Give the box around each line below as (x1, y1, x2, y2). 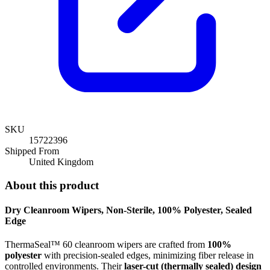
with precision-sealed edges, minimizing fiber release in (42, 250, 254, 261)
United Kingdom (29, 156, 93, 167)
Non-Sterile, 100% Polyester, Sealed (104, 204, 252, 215)
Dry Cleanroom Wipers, (5, 204, 104, 215)
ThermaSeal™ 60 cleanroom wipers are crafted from (5, 239, 207, 250)
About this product (5, 178, 99, 192)
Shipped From (5, 145, 59, 156)
